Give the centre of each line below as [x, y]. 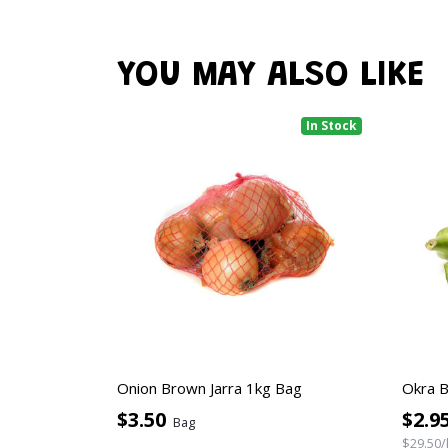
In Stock [332, 125]
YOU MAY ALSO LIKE [270, 77]
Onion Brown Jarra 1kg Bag [209, 387]
